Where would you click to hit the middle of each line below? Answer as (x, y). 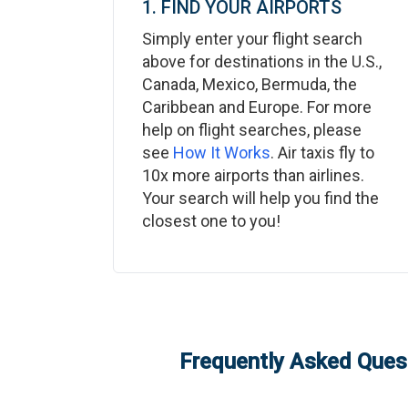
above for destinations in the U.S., (262, 61)
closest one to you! (211, 221)
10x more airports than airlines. (253, 175)
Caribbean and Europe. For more (257, 107)
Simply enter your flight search (252, 39)
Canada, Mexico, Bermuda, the (250, 84)
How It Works (222, 153)
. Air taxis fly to (322, 153)
